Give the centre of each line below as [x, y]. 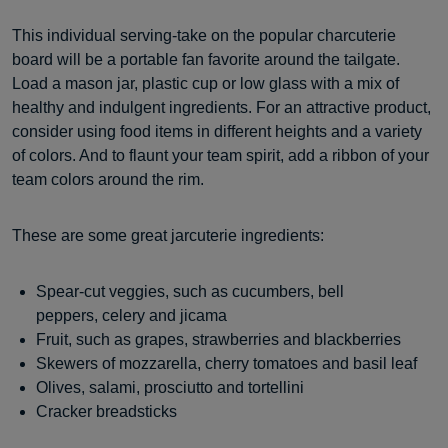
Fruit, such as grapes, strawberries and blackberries [218, 339]
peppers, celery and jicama [131, 315]
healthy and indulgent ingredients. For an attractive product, [221, 107]
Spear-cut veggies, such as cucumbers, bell [190, 291]
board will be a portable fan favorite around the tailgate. [206, 59]
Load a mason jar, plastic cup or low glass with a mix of [205, 83]
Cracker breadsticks [106, 411]
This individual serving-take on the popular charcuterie [204, 35]
